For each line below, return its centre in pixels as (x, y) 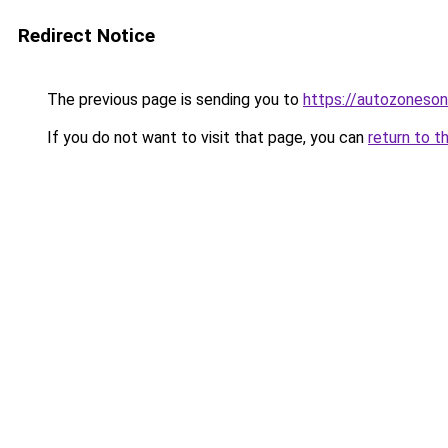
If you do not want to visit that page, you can (205, 137)
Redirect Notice (86, 35)
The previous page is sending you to (173, 99)
